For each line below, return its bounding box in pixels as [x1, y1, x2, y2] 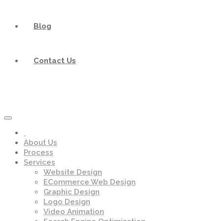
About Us [24, 138, 57, 147]
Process [24, 148, 53, 157]
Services [24, 158, 55, 167]
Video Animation [43, 207, 104, 216]
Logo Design [43, 197, 90, 206]
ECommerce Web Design [43, 178, 136, 186]
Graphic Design [43, 187, 100, 196]
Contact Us [34, 56, 76, 65]
